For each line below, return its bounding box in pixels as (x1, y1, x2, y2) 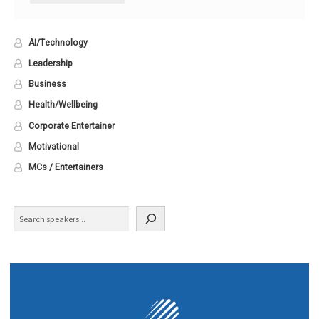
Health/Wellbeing (28, 98, 98, 112)
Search (13, 205, 41, 219)
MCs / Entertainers (28, 161, 103, 174)
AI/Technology (28, 36, 88, 49)
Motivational (28, 140, 79, 153)
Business (28, 78, 66, 91)
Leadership (28, 56, 73, 70)
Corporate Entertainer (28, 119, 115, 132)
